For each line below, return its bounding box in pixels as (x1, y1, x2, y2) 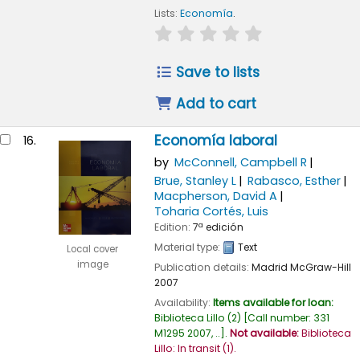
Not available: (229, 325, 301, 340)
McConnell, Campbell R (174, 154, 307, 171)
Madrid (251, 260, 288, 274)
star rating (153, 24, 215, 41)
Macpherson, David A (153, 187, 277, 204)
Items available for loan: (212, 295, 333, 309)
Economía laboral (153, 131, 277, 151)
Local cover (67, 243, 118, 256)
